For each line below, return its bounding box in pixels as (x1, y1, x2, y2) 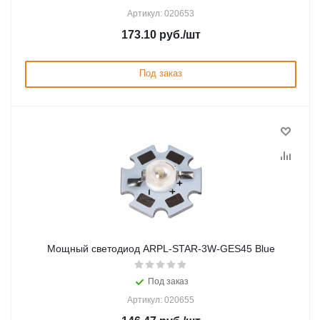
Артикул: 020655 (127, 295, 194, 305)
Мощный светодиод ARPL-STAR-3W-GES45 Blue (46, 243, 275, 254)
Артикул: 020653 (127, 9, 194, 19)
